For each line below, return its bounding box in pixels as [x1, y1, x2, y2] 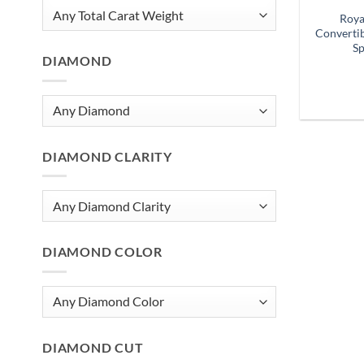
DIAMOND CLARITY [42, 148, 172, 164]
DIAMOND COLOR [42, 244, 162, 260]
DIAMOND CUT [42, 339, 144, 355]
